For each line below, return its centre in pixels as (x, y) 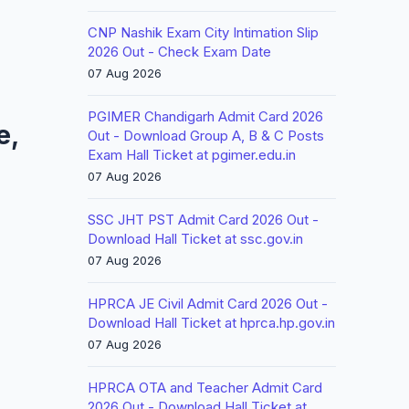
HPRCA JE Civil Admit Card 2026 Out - (208, 304)
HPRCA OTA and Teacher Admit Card (205, 388)
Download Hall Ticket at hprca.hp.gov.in (211, 323)
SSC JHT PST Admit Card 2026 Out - (203, 220)
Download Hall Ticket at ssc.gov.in (195, 239)
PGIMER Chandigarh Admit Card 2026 (205, 116)
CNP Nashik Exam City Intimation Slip (203, 32)
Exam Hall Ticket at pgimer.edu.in (192, 155)
